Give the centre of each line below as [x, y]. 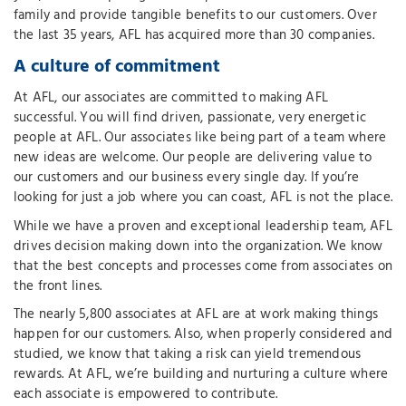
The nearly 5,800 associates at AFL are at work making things [196, 315]
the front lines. [58, 286]
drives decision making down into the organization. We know [198, 246]
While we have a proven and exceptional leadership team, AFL [203, 226]
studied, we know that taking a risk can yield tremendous [188, 355]
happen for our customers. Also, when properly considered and [203, 335]
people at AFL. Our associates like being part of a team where [200, 138]
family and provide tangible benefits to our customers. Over [195, 16]
